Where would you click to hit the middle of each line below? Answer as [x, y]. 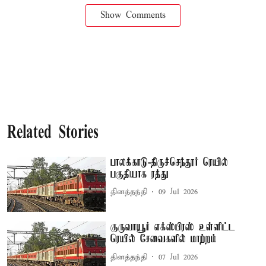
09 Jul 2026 [178, 192]
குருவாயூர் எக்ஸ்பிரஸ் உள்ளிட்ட [173, 228]
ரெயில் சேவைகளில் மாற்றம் [164, 240]
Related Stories [53, 133]
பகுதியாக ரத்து [140, 174]
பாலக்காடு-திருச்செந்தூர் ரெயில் [170, 162]
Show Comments [133, 15]
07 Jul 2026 [178, 257]
